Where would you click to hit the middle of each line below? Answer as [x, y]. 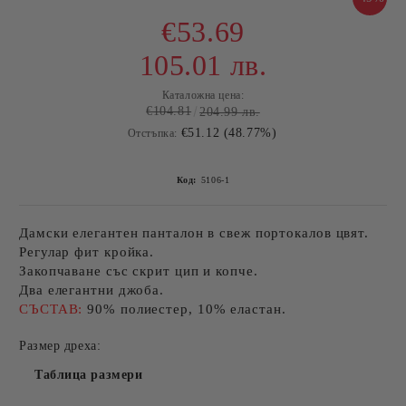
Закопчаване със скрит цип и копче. [139, 271]
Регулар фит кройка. [87, 252]
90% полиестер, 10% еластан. [187, 309]
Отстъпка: [152, 133]
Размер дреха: [60, 346]
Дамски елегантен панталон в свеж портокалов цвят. [194, 233]
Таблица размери [89, 375]
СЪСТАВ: [53, 309]
